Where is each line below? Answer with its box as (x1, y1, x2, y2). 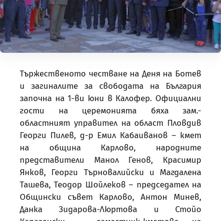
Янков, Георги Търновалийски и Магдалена (20, 167, 201, 178)
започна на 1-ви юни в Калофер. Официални (20, 93, 201, 104)
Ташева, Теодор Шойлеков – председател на (20, 180, 201, 190)
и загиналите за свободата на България (20, 81, 201, 92)
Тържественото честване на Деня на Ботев (20, 69, 201, 79)
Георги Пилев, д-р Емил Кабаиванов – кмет (20, 130, 201, 141)
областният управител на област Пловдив (20, 118, 201, 129)
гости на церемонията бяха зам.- (20, 106, 201, 116)
